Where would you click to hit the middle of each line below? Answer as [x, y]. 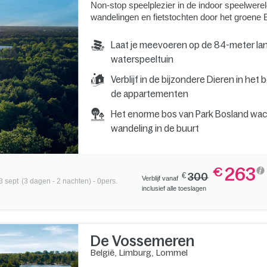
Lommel [172, 252]
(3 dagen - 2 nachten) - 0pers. [69, 181]
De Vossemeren [142, 241]
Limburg [135, 252]
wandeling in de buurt [155, 128]
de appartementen [149, 94]
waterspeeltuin [142, 59]
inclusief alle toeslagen [174, 188]
